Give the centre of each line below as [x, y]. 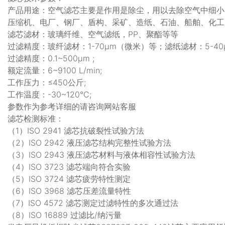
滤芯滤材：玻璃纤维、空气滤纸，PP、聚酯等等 [93, 34]
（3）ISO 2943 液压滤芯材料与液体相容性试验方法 [101, 154]
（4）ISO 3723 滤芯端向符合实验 [69, 166]
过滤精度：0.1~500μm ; [52, 58]
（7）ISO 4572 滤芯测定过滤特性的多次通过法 [93, 203]
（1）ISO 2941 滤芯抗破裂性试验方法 [76, 130]
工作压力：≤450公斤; [48, 82]
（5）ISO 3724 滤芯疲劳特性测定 [69, 179]
